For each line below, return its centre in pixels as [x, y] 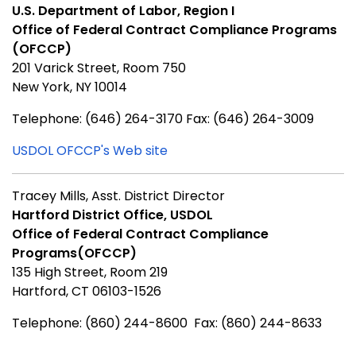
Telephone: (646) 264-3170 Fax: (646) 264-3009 [163, 118]
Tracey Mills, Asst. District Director [118, 195]
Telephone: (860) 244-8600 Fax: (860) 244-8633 [167, 323]
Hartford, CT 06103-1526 [87, 291]
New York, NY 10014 [70, 87]
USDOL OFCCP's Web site [90, 150]
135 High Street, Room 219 [90, 272]
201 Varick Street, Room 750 [99, 68]
